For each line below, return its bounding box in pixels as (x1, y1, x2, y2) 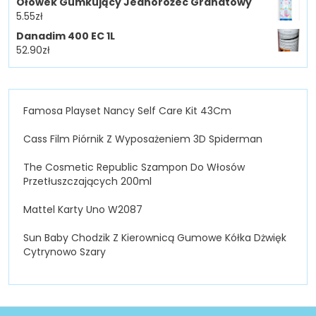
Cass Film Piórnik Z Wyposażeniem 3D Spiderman (23, 131, 262, 146)
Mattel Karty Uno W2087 (23, 202, 142, 217)
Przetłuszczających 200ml (23, 174, 152, 188)
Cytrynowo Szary (23, 244, 106, 259)
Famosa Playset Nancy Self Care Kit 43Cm (23, 103, 231, 118)
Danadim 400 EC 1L (16, 28, 115, 43)
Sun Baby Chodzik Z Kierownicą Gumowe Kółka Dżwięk (23, 230, 286, 245)
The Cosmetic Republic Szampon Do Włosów (23, 159, 245, 174)
